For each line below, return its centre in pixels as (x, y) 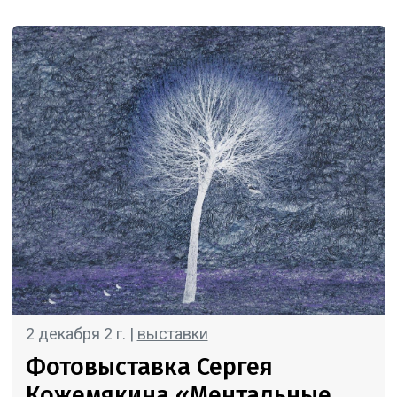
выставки (172, 334)
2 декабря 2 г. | (81, 334)
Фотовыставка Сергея (149, 367)
